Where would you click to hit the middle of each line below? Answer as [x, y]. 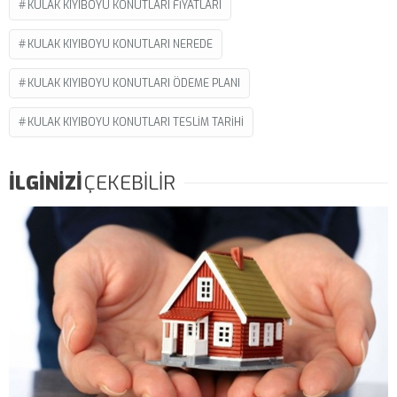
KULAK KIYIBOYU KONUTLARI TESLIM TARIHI [136, 122]
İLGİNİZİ [46, 183]
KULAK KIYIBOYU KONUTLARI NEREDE [120, 44]
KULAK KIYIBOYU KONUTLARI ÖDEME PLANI [134, 83]
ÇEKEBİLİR [130, 183]
